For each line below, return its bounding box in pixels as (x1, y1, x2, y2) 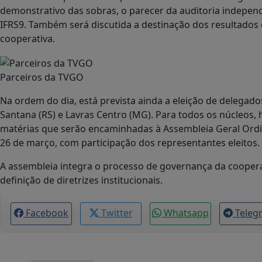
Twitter (101, 206, 133, 220)
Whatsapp (164, 206, 209, 220)
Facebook (26, 206, 68, 220)
